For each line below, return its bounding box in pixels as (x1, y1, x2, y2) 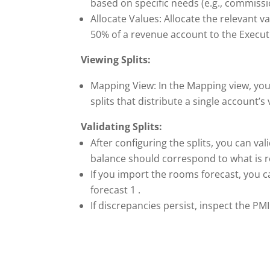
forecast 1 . (90, 183, 141, 196)
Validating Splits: (81, 119, 163, 133)
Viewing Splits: (81, 52, 151, 66)
